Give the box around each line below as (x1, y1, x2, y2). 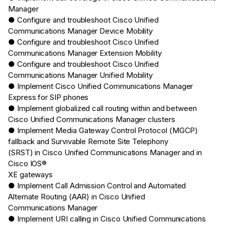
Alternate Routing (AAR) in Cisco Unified (8, 192, 146, 202)
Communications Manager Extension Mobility (8, 48, 162, 58)
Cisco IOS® (8, 159, 47, 169)
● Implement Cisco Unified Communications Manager (8, 81, 193, 91)
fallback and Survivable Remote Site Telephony (8, 137, 168, 147)
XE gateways (8, 170, 53, 180)
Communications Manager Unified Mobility (8, 70, 153, 80)
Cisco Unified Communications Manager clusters (8, 115, 175, 125)
